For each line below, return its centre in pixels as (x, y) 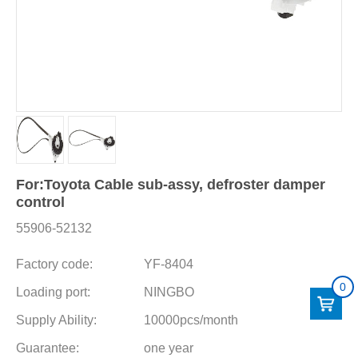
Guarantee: (48, 348)
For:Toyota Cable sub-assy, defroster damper (171, 185)
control (40, 202)
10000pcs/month (191, 320)
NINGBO (169, 292)
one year (169, 348)
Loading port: (53, 292)
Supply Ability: (56, 320)
